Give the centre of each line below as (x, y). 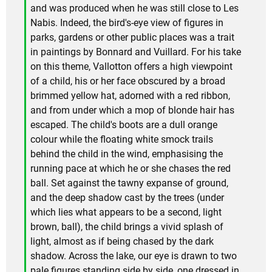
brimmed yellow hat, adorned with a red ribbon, (130, 96)
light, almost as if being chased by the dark (122, 242)
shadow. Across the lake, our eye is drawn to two (134, 256)
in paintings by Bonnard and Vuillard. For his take (136, 52)
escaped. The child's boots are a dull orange (124, 125)
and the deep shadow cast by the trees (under (127, 198)
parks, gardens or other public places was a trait (132, 38)
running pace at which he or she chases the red (131, 169)
